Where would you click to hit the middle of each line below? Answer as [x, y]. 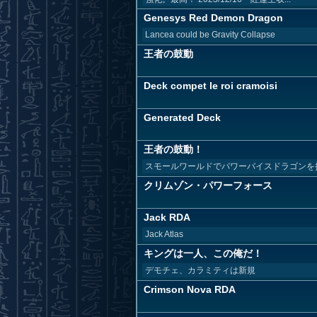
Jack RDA [167, 217]
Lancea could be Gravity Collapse [210, 35]
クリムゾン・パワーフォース [208, 185]
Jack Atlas [164, 234]
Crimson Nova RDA [190, 289]
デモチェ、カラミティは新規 [200, 270]
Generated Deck [182, 117]
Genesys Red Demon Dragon [213, 18]
